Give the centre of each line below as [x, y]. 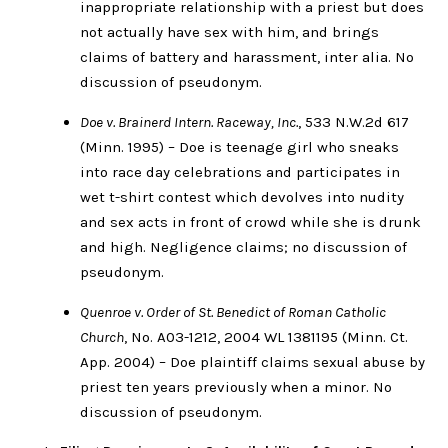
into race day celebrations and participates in [240, 171]
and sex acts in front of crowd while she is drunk [250, 221]
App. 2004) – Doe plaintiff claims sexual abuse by [252, 361]
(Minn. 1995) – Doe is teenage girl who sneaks [239, 146]
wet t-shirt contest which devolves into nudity [242, 196]
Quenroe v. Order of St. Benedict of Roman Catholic [233, 311]
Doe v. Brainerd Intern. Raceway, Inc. [189, 121]
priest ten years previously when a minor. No [236, 386]
